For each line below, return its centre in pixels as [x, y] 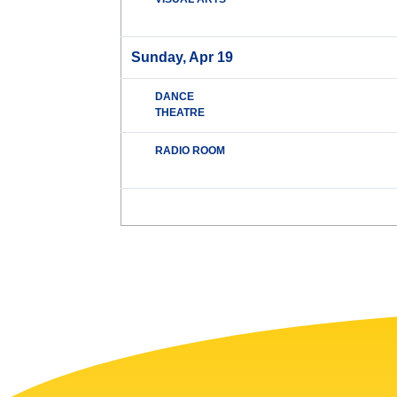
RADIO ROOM [191, 151]
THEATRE [180, 113]
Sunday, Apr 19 [183, 58]
